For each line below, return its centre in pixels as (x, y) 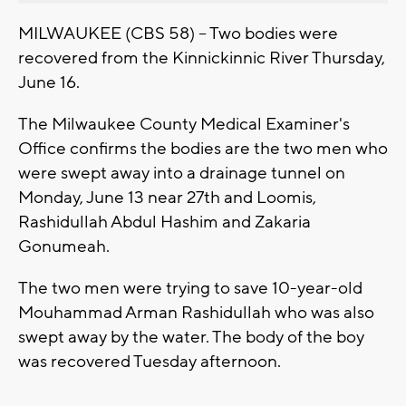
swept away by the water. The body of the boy (191, 337)
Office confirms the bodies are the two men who (203, 148)
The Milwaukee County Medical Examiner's (184, 124)
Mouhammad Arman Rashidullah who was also (196, 312)
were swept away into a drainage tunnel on (182, 173)
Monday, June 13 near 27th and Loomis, (167, 197)
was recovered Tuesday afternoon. (150, 361)
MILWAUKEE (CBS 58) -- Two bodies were (178, 33)
